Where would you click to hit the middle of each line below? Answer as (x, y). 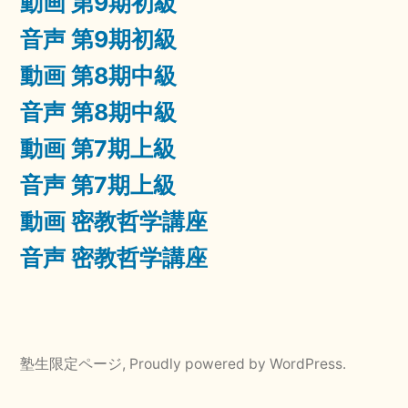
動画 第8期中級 (98, 76)
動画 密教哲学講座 (114, 222)
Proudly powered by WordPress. (238, 364)
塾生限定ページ (71, 364)
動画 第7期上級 (98, 149)
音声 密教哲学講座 (114, 258)
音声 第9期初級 (98, 40)
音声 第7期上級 (98, 185)
